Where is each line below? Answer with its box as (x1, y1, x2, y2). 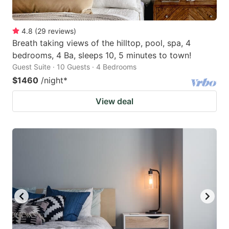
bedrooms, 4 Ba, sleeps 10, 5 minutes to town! (12, 50, 191, 60)
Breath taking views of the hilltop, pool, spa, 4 (12, 37, 191, 48)
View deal (96, 96, 133, 106)
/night (41, 75, 63, 85)
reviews (48, 26, 74, 35)
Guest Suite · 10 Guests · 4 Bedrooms (12, 62, 136, 71)
